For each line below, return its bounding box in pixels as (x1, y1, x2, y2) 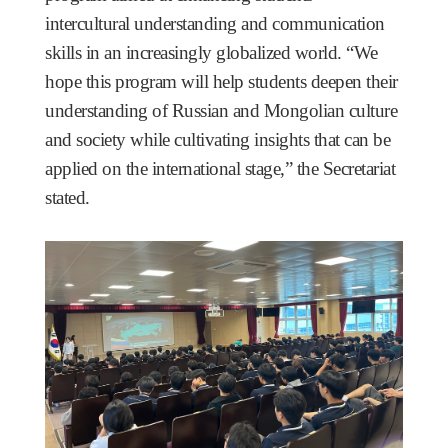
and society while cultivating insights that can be (45, 129, 390, 151)
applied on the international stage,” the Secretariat (45, 158, 395, 180)
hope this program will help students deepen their (45, 71, 398, 93)
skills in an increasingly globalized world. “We (45, 42, 378, 64)
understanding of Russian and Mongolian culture (45, 100, 397, 122)
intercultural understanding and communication (45, 13, 385, 35)
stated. (45, 187, 90, 209)
